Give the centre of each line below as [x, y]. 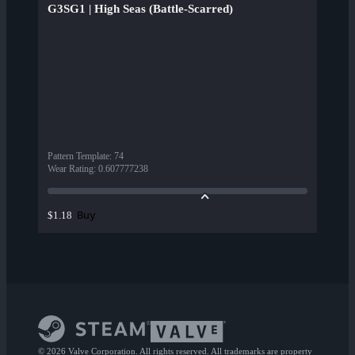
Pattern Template [78, 157]
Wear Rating [71, 169]
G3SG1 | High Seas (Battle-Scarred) [140, 9]
